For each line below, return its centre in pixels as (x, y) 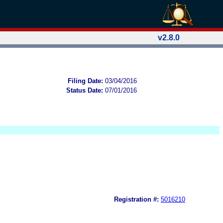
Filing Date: (85, 81)
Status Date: (85, 90)
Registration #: (136, 199)
